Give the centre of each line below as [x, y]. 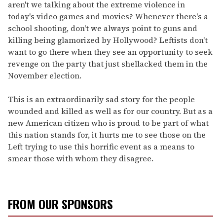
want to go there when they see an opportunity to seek [110, 52]
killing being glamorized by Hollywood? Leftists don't [108, 40]
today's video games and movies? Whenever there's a [108, 17]
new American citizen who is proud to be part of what [108, 123]
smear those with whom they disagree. [81, 159]
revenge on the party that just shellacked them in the [108, 64]
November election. [45, 76]
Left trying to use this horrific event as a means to [101, 147]
